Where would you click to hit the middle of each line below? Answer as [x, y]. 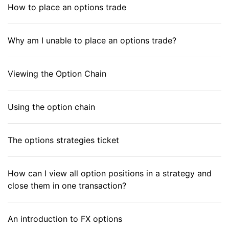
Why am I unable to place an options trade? [92, 40]
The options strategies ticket [63, 140]
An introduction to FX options [65, 219]
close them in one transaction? [67, 186]
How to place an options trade [67, 7]
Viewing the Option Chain [57, 74]
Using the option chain [51, 107]
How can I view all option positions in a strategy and [110, 173]
